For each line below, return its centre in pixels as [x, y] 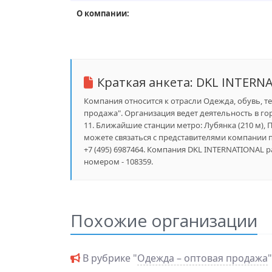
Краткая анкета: [146, 82]
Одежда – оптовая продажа [202, 258]
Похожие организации [164, 220]
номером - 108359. [118, 161]
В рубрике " [108, 258]
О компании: [103, 13]
